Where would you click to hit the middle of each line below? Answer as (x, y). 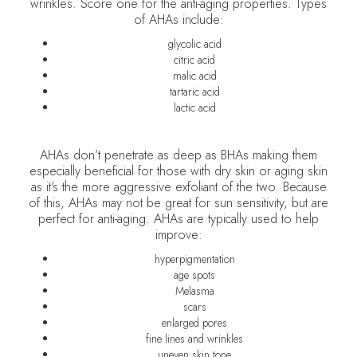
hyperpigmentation (194, 259)
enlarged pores (194, 323)
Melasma (194, 291)
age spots (194, 275)
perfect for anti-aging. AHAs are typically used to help (178, 219)
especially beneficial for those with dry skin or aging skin (178, 171)
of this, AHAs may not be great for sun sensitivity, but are (178, 203)
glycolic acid (194, 44)
